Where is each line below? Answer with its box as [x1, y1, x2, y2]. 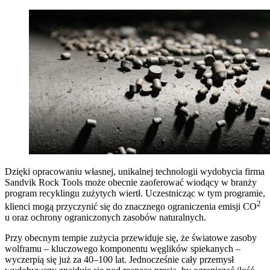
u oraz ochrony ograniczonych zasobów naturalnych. [5, 212, 206, 223]
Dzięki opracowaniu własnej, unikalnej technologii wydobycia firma [5, 166, 265, 177]
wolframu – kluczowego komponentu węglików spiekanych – [5, 243, 240, 254]
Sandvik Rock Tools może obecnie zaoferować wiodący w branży [5, 177, 257, 188]
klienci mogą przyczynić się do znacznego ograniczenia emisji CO [5, 201, 257, 212]
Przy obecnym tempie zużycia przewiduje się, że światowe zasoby [5, 233, 257, 243]
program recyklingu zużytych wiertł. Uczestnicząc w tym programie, [5, 188, 265, 199]
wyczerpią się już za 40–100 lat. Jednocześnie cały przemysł [5, 254, 234, 265]
